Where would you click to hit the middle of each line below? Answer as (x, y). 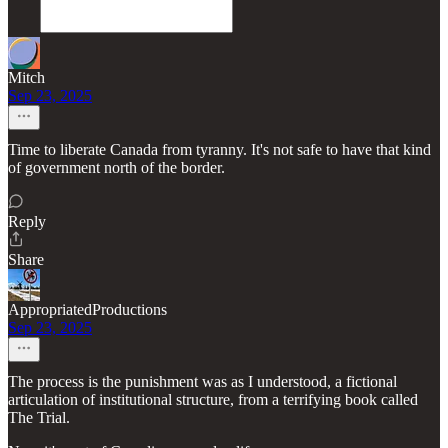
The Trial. (39, 418)
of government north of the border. (116, 168)
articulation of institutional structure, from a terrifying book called (213, 400)
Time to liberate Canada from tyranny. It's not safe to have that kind (219, 150)
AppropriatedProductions (87, 310)
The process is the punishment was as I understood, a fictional (202, 382)
